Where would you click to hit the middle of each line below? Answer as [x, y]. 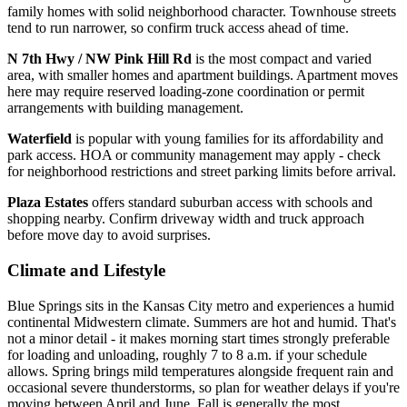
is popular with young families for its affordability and [228, 139]
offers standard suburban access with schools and [230, 203]
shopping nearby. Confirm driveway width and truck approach [186, 219]
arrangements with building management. [125, 108]
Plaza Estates [48, 203]
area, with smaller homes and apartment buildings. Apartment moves [203, 75]
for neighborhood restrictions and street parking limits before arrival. [202, 172]
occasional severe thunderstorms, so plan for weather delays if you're [203, 387]
